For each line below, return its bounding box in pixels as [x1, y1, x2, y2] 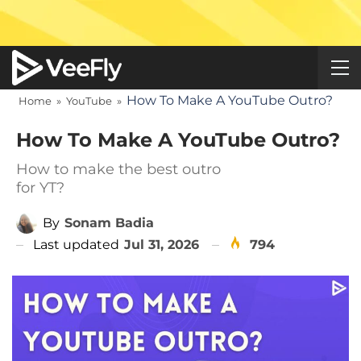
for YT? [16, 179, 64, 197]
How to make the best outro [16, 160, 221, 178]
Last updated [33, 236, 122, 252]
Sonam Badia [64, 214, 154, 230]
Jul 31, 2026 [124, 236, 199, 252]
